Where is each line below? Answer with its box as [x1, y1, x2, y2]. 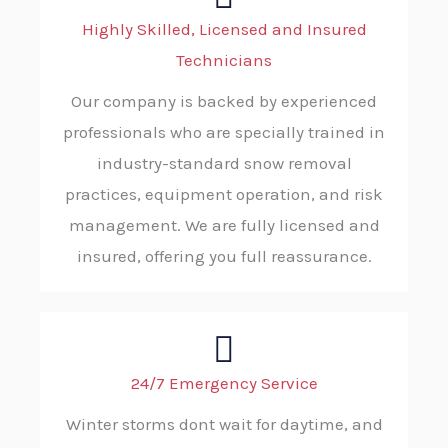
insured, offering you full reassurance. [76, 246, 372, 267]
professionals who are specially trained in [63, 122, 385, 143]
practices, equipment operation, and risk [65, 184, 383, 205]
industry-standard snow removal [96, 153, 352, 174]
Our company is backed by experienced [71, 91, 377, 112]
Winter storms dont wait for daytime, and [65, 414, 383, 435]
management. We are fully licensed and [68, 215, 380, 236]
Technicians [176, 50, 272, 71]
